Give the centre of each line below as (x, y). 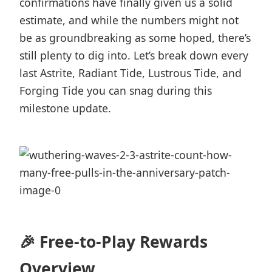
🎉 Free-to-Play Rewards (114, 242)
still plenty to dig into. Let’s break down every (134, 55)
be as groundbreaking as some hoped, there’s (135, 38)
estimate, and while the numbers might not (129, 20)
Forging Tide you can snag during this (116, 90)
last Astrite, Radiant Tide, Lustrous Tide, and (131, 73)
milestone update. (65, 108)
